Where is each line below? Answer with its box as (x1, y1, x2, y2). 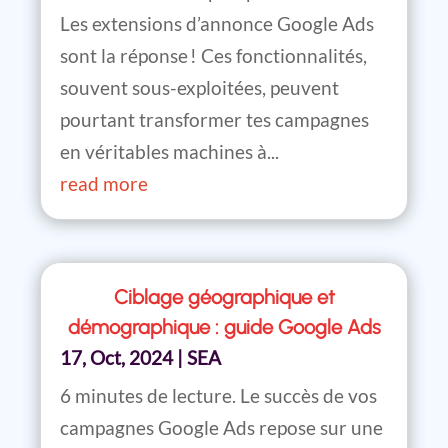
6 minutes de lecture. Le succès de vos (60, 384, 377, 408)
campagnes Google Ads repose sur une (60, 416, 383, 440)
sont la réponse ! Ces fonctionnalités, (60, 43, 367, 67)
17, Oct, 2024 (60, 346, 173, 370)
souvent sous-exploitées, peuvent (60, 75, 339, 99)
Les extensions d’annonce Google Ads (60, 11, 374, 35)
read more (60, 171, 148, 195)
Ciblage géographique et (113, 285, 335, 310)
